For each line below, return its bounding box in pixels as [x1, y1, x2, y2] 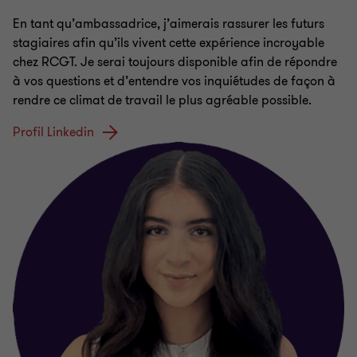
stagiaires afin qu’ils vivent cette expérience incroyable [13, 34, 324, 53]
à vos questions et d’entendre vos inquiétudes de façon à [13, 73, 335, 91]
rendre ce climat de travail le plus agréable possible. [13, 92, 312, 110]
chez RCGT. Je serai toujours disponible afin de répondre [13, 53, 337, 72]
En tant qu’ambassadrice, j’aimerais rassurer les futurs [13, 15, 324, 33]
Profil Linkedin [13, 124, 94, 142]
